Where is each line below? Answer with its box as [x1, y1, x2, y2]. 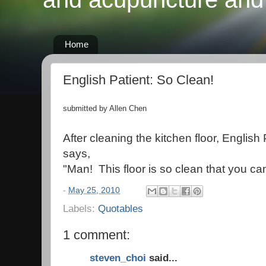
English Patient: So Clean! [63, 72, 214, 87]
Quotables [98, 202, 143, 214]
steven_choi [90, 252, 146, 264]
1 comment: [63, 227, 130, 242]
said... [146, 252, 178, 264]
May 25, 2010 [68, 185, 120, 195]
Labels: [63, 202, 98, 214]
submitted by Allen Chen [63, 104, 147, 113]
